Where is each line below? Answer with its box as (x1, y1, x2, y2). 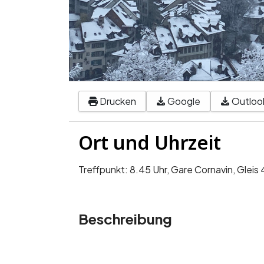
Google (167, 95, 200, 108)
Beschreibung (78, 209, 172, 227)
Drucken (100, 95, 136, 108)
